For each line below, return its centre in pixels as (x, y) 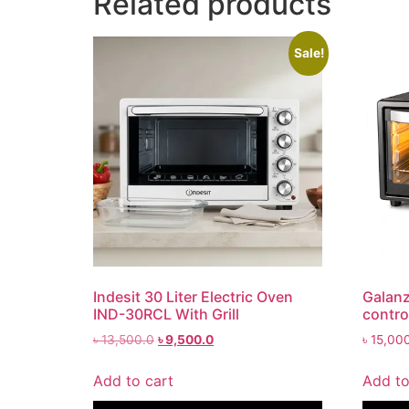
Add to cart (133, 380)
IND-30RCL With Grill (166, 314)
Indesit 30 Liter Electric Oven (193, 296)
